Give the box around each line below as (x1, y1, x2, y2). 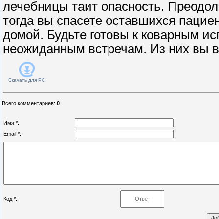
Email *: (3, 131, 21, 137)
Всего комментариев (2, 100, 54, 106)
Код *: (3, 196, 17, 202)
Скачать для (8, 77, 37, 83)
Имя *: (3, 119, 19, 126)
